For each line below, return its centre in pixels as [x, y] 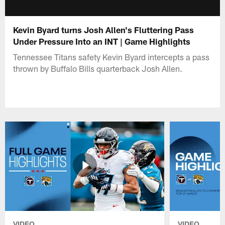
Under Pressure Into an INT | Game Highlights [102, 41]
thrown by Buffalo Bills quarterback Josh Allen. [98, 68]
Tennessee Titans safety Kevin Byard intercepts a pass [111, 57]
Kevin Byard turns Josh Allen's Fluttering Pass [104, 29]
